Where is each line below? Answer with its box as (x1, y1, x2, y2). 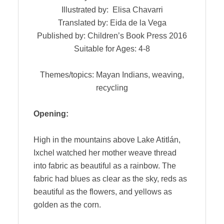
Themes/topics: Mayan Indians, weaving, (40, 70, 184, 79)
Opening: (33, 109, 68, 118)
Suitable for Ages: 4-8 (74, 44, 150, 53)
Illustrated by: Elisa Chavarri (61, 5, 163, 14)
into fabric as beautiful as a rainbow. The (33, 161, 176, 170)
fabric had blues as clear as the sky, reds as (33, 174, 187, 183)
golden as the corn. (33, 200, 101, 209)
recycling (96, 83, 128, 92)
